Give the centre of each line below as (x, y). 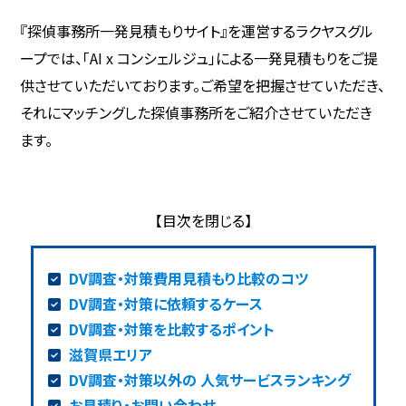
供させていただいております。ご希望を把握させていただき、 (203, 86)
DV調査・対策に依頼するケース (166, 304)
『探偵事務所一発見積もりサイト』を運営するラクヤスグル (197, 31)
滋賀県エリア (111, 355)
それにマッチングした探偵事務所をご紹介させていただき (197, 113)
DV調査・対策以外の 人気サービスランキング (210, 380)
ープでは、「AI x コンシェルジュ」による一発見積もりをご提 (199, 58)
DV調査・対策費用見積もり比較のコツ (189, 279)
